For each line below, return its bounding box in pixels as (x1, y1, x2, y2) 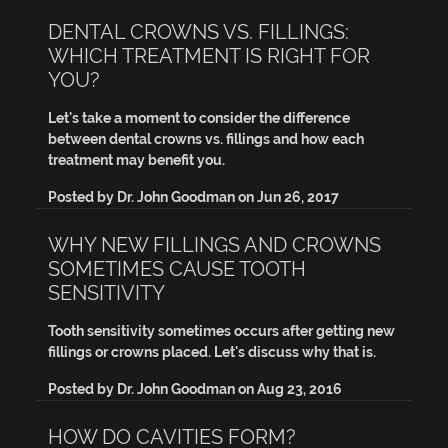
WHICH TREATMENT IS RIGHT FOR (48, 43, 370, 67)
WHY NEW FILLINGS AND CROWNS (48, 232, 381, 256)
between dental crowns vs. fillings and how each (48, 130, 364, 147)
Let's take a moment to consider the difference (48, 109, 350, 126)
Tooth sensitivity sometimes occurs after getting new (48, 322, 395, 339)
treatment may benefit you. (48, 151, 225, 168)
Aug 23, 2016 (257, 380, 342, 397)
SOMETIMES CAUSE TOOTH (48, 256, 306, 280)
